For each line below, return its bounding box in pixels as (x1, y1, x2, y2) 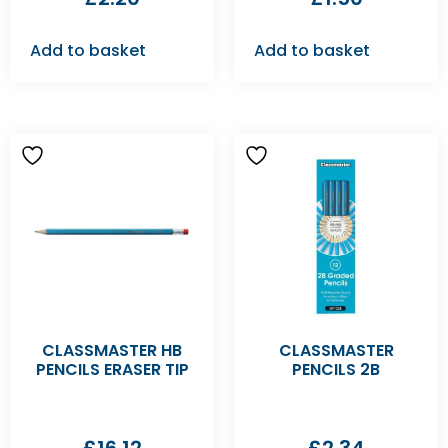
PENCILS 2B (292, 358, 380, 381)
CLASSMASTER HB (42, 339, 182, 362)
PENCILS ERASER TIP (35, 358, 189, 381)
